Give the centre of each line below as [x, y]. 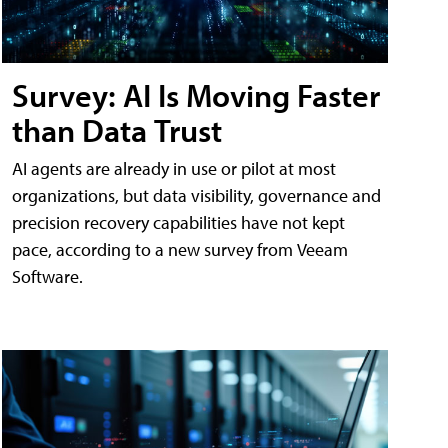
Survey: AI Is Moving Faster [196, 94]
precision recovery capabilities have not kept [178, 222]
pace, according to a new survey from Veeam [180, 249]
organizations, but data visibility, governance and [196, 195]
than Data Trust [117, 129]
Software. [47, 276]
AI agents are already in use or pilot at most [174, 168]
